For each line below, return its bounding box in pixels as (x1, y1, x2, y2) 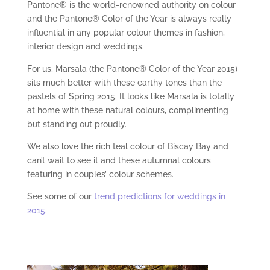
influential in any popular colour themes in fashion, (27, 28, 225, 38)
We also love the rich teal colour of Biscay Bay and (27, 142, 228, 152)
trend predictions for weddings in (93, 192, 225, 202)
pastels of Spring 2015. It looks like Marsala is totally (27, 92, 234, 102)
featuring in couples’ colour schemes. (27, 169, 174, 180)
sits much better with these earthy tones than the (27, 78, 222, 88)
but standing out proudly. (27, 119, 127, 130)
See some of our (27, 192, 94, 202)
